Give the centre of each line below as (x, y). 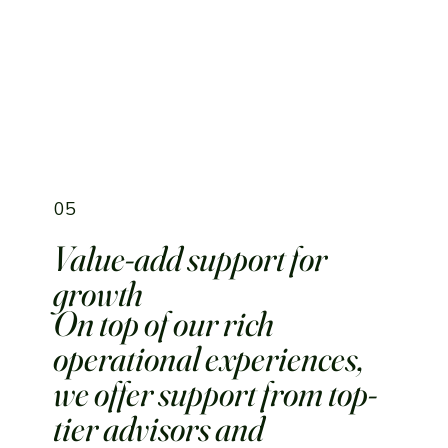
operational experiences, (208, 358)
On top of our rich (164, 323)
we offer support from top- (215, 393)
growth (98, 293)
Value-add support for (190, 258)
